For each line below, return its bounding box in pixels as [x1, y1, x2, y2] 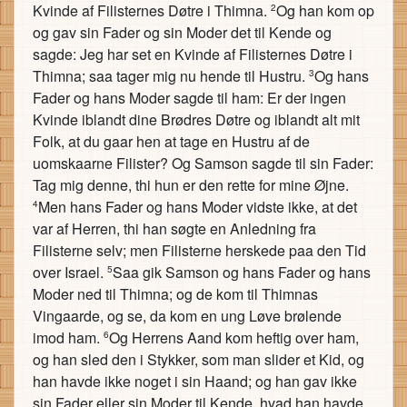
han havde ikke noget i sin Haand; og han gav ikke [33, 371, 357, 392]
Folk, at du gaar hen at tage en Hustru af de [33, 131, 310, 152]
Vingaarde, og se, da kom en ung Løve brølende [33, 305, 342, 326]
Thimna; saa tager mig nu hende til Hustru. [33, 65, 309, 86]
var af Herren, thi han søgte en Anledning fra [33, 218, 316, 239]
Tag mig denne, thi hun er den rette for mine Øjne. [33, 174, 349, 195]
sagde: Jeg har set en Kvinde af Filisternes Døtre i [33, 44, 352, 65]
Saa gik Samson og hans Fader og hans [113, 262, 371, 283]
